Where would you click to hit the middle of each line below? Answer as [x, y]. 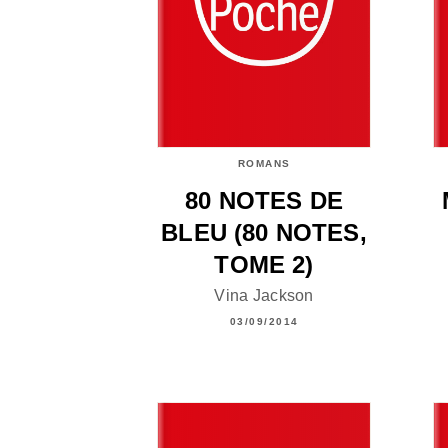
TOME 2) [264, 264]
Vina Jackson [264, 295]
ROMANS [264, 163]
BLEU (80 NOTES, [264, 232]
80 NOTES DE [264, 200]
